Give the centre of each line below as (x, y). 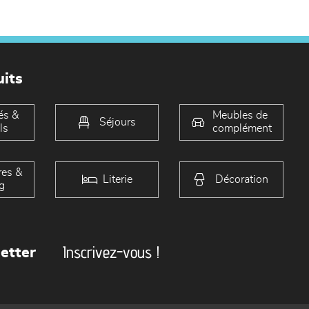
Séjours (117, 122)
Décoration (242, 179)
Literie (117, 179)
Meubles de (240, 116)
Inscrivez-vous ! (111, 252)
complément (242, 129)
